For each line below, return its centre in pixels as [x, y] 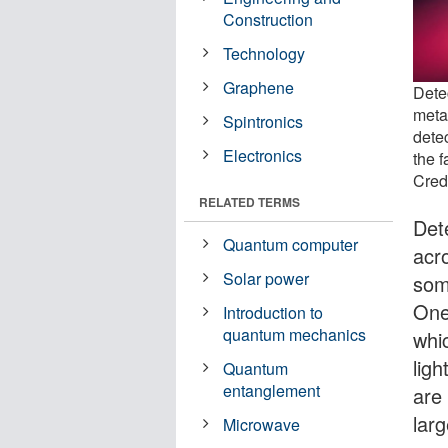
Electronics [263, 155]
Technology [264, 53]
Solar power [266, 278]
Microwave [262, 424]
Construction [268, 19]
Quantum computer [291, 244]
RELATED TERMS [249, 201]
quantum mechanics [295, 334]
